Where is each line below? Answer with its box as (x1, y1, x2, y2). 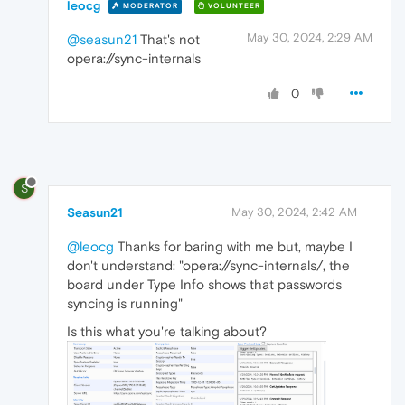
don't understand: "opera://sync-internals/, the (67, 257, 350, 273)
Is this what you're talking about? (67, 323, 267, 339)
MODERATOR (120, 2, 178, 11)
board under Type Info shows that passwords (67, 276, 342, 292)
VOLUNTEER (205, 2, 260, 11)
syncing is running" (67, 295, 183, 311)
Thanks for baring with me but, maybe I (114, 238, 353, 254)
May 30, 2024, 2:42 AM (231, 204, 357, 219)
